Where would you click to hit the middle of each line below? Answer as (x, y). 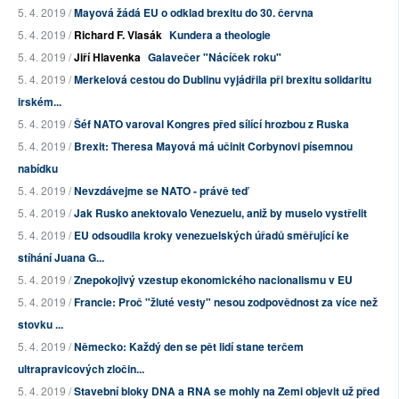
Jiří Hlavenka (107, 57)
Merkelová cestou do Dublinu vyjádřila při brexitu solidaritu (223, 80)
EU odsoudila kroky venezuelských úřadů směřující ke (212, 236)
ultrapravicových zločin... (81, 369)
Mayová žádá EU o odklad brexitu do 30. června (194, 13)
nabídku (38, 169)
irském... (40, 102)
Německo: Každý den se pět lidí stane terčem (189, 347)
